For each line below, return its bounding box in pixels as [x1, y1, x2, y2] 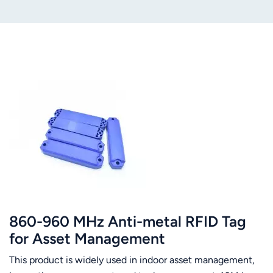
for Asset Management [9, 229, 165, 247]
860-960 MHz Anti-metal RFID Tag [9, 212, 246, 230]
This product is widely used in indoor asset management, [9, 253, 255, 266]
